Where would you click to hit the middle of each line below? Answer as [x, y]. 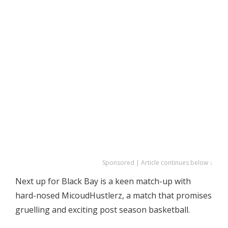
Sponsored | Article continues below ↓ [158, 163]
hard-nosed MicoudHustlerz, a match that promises [113, 196]
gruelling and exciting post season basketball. [103, 210]
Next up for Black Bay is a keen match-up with [103, 181]
